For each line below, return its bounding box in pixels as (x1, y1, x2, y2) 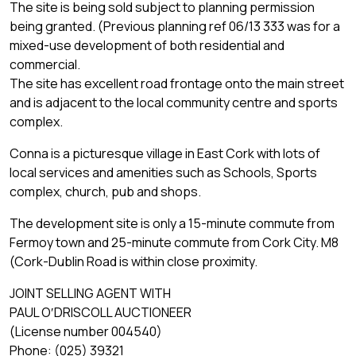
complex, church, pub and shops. (10, 182, 201, 200)
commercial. (10, 55, 80, 73)
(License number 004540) (10, 322, 162, 340)
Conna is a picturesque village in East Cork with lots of (10, 144, 320, 162)
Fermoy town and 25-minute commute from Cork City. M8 (10, 233, 339, 251)
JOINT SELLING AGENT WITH (10, 284, 171, 302)
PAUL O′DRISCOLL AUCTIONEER (10, 303, 192, 321)
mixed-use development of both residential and (10, 36, 284, 54)
